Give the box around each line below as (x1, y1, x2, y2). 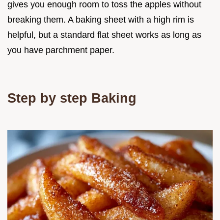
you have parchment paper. (7, 45, 114, 55)
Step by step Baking (7, 90, 137, 106)
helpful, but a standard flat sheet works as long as (7, 30, 201, 40)
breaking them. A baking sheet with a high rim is (7, 15, 194, 25)
